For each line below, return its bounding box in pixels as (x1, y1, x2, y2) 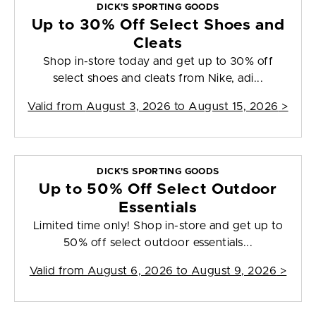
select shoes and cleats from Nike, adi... (52, 73, 264, 85)
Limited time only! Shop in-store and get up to (32, 220, 284, 232)
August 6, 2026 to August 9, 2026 (87, 265, 277, 277)
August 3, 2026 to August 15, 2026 (85, 101, 279, 113)
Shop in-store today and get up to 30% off (42, 56, 274, 68)
